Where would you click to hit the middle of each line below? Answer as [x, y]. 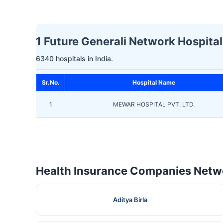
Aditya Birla [130, 200]
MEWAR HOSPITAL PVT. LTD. [154, 105]
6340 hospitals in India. [74, 59]
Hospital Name [154, 83]
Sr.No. [51, 83]
